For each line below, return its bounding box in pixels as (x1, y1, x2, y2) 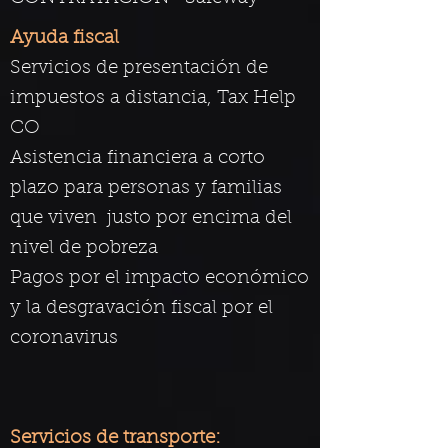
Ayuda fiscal (10, 29, 119, 48)
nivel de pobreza (10, 239, 158, 258)
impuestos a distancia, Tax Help (10, 89, 296, 108)
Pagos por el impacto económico (10, 269, 309, 288)
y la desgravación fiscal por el (10, 299, 273, 318)
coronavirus (10, 329, 118, 348)
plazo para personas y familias (10, 179, 282, 198)
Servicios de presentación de (10, 59, 268, 78)
